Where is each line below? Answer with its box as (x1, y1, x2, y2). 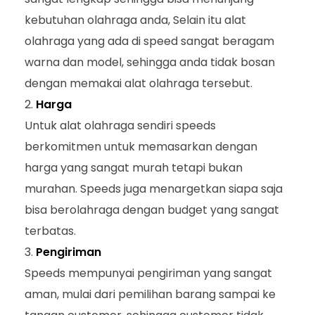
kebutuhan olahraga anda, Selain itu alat (25, 12, 246, 29)
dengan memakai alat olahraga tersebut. (25, 75, 252, 92)
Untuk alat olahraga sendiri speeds (25, 117, 216, 134)
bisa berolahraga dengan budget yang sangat (25, 202, 279, 219)
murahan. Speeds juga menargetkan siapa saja (25, 181, 283, 198)
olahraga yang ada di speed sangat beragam (25, 33, 274, 50)
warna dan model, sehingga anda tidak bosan (25, 54, 275, 71)
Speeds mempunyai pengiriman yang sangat (25, 265, 272, 282)
